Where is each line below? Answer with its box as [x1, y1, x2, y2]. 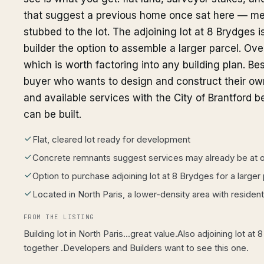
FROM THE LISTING [24, 213, 94, 221]
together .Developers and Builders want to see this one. [24, 242, 249, 253]
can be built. [24, 108, 81, 120]
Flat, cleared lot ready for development [32, 134, 190, 145]
